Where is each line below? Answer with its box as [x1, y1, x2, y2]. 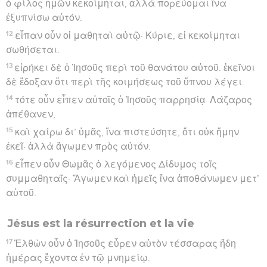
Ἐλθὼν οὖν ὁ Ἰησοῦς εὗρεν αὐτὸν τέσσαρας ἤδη [14, 238, 237, 249]
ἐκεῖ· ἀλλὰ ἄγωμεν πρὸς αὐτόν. [6, 141, 151, 151]
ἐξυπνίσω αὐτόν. [6, 13, 82, 23]
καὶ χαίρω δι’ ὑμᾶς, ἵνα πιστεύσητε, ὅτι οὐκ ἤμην [15, 127, 240, 137]
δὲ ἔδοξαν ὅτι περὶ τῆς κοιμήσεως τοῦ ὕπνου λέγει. [6, 77, 244, 87]
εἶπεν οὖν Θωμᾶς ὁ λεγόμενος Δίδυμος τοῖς [15, 159, 218, 169]
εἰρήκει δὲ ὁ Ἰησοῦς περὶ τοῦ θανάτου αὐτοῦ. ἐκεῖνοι [14, 63, 256, 73]
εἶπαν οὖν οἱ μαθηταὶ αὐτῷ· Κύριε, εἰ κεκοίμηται [15, 30, 241, 41]
